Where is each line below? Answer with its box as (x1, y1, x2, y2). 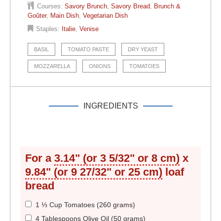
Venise (79, 25, 99, 33)
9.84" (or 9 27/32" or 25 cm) (25, 166, 162, 179)
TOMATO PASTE (68, 46, 109, 53)
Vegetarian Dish (83, 12, 128, 20)
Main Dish (50, 12, 79, 20)
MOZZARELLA (34, 63, 70, 70)
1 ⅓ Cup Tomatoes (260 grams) (36, 201, 135, 209)
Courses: (37, 2, 65, 10)
